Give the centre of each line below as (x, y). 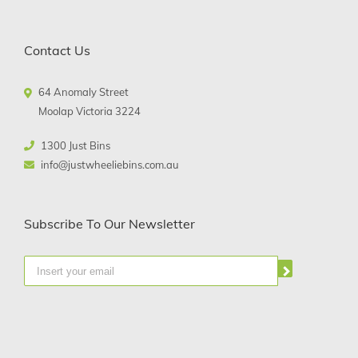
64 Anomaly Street (84, 92)
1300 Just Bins (76, 146)
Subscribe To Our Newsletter (109, 224)
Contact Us (57, 51)
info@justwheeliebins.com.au (110, 165)
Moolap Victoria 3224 (89, 111)
